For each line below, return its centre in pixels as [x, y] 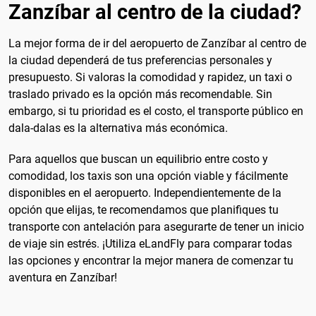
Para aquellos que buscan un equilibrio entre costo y [138, 159]
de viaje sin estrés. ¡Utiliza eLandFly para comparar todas [150, 243]
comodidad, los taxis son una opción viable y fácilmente [148, 176]
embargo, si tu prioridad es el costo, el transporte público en [156, 111]
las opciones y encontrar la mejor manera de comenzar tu [151, 260]
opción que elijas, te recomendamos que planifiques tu [144, 209]
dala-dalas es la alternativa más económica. [118, 128]
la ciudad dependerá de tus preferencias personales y [140, 61]
